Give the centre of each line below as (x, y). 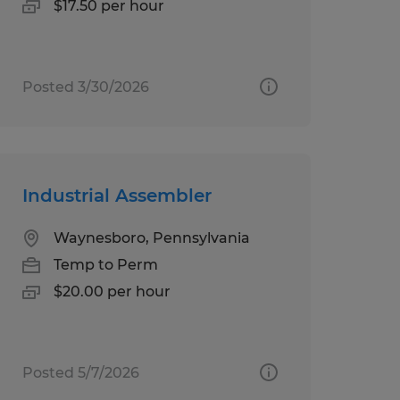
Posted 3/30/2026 (85, 87)
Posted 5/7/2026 (80, 372)
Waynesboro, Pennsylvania (151, 237)
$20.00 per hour (112, 291)
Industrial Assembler (117, 195)
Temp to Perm (105, 264)
